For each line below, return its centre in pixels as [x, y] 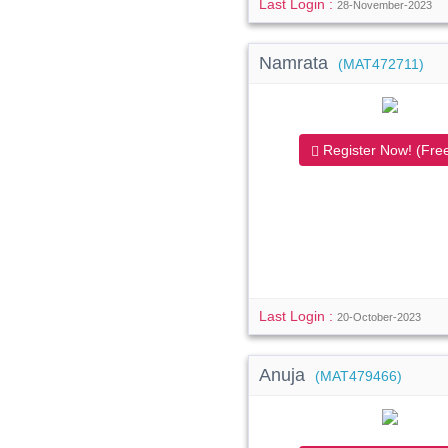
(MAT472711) [381, 64]
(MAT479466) [359, 376]
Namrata [296, 63]
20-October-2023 [379, 317]
